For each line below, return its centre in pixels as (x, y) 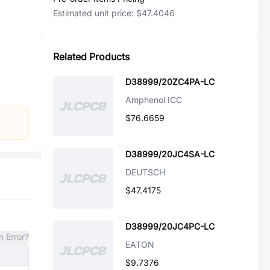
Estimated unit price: (95, 13)
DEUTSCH (145, 172)
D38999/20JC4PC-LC (170, 226)
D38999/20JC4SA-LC (170, 154)
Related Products (91, 57)
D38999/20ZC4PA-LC (170, 82)
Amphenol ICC (154, 100)
